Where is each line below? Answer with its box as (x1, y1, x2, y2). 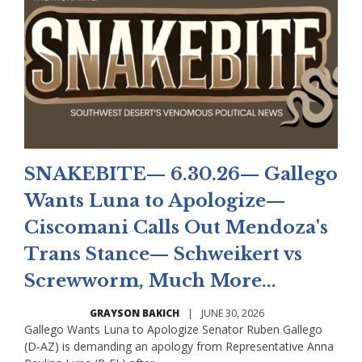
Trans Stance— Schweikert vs (24, 243, 302, 266)
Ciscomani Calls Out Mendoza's (24, 217, 328, 239)
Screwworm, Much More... (24, 270, 276, 293)
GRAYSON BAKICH (90, 306, 179, 321)
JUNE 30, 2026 (201, 306, 264, 321)
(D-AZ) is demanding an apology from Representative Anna (24, 339, 334, 355)
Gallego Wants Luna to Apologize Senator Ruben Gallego (24, 322, 322, 338)
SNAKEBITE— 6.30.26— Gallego (24, 163, 338, 186)
